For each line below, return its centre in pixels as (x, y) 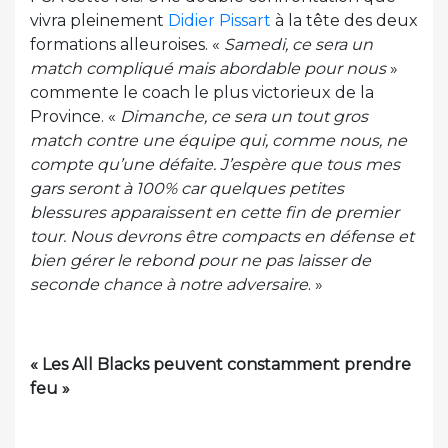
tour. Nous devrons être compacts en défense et (222, 236)
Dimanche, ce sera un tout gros (244, 116)
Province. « (75, 116)
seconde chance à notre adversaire (169, 284)
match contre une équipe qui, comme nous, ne (218, 140)
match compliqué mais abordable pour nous (208, 68)
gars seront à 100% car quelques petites (187, 188)
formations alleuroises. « (127, 44)
